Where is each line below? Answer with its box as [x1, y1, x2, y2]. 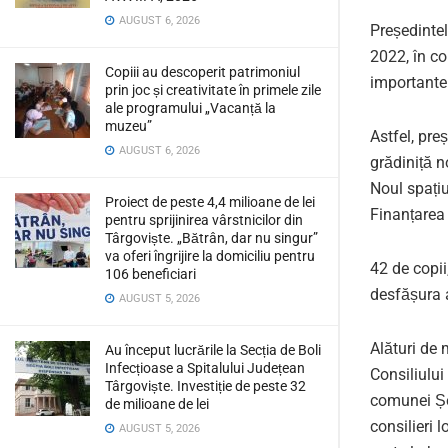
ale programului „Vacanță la [105, 100, 276, 116]
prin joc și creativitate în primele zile [105, 82, 321, 98]
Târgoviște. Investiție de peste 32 [105, 378, 306, 394]
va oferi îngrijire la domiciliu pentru [105, 248, 315, 264]
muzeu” [105, 118, 152, 134]
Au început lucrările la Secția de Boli [105, 342, 321, 358]
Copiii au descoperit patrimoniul [105, 64, 300, 80]
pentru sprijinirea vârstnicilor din [105, 212, 303, 228]
